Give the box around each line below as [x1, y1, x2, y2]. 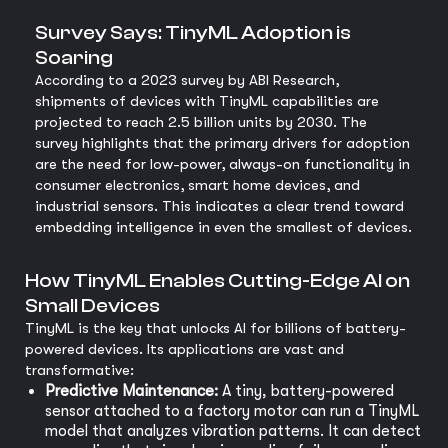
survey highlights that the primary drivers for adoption [35, 134, 410, 153]
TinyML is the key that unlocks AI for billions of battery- [25, 319, 406, 338]
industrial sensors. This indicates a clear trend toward [35, 197, 404, 216]
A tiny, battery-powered [218, 382, 394, 401]
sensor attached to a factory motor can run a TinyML [45, 402, 420, 421]
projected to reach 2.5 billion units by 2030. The [35, 113, 367, 132]
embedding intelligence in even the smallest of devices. [35, 218, 412, 237]
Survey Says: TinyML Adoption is [35, 21, 351, 45]
